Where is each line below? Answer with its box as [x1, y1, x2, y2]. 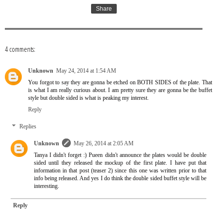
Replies [19, 124, 36, 130]
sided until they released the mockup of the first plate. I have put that [33, 160, 207, 167]
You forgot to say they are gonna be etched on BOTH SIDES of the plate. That [28, 79, 212, 86]
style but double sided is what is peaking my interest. [28, 94, 149, 101]
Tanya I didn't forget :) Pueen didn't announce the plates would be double [33, 152, 207, 159]
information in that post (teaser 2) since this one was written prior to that [33, 168, 207, 174]
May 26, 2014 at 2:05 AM [73, 140, 134, 147]
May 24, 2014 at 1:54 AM [56, 67, 116, 74]
